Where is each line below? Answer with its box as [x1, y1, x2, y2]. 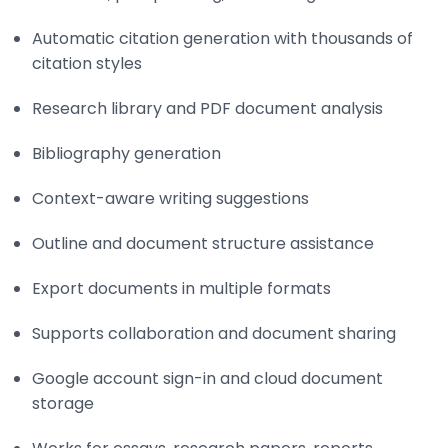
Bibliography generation [32, 141, 221, 165]
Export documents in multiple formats [32, 276, 331, 300]
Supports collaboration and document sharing [32, 321, 396, 345]
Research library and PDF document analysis [32, 96, 383, 120]
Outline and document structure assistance [32, 231, 374, 255]
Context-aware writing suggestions [32, 186, 309, 210]
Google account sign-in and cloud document [32, 366, 383, 390]
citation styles [32, 51, 142, 75]
